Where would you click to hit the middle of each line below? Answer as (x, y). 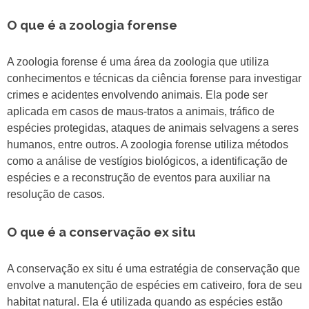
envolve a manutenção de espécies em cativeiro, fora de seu (154, 286)
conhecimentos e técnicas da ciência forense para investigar (154, 79)
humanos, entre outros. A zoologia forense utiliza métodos (148, 145)
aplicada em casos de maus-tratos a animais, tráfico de (141, 112)
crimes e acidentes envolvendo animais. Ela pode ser (137, 95)
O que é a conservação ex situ (101, 232)
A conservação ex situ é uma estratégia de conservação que (153, 269)
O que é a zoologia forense (92, 25)
